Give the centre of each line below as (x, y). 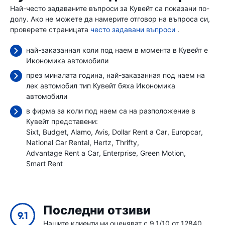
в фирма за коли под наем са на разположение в (111, 111)
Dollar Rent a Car (140, 132)
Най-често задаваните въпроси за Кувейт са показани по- (110, 8)
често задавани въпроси (133, 29)
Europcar (186, 132)
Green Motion (162, 153)
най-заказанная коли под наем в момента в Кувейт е (117, 50)
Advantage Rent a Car (63, 153)
